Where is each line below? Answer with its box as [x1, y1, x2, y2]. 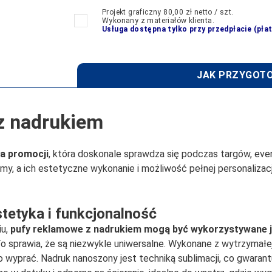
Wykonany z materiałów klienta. [102, 16, 215, 25]
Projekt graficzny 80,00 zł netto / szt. [102, 8, 234, 16]
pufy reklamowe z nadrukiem [10, 223, 142, 235]
